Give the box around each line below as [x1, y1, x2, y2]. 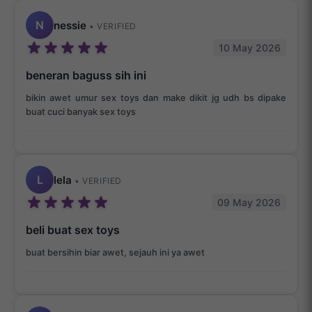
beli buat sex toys [26, 223, 120, 237]
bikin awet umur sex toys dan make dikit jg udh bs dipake [26, 93, 286, 104]
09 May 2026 [217, 196, 281, 209]
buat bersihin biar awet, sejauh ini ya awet [26, 247, 205, 258]
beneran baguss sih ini [26, 68, 146, 83]
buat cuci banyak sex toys [26, 107, 136, 118]
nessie [54, 18, 89, 32]
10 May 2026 [219, 42, 281, 54]
